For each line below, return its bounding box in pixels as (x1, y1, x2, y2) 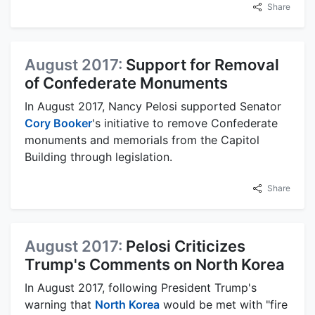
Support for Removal (126, 55, 279, 74)
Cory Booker (25, 115, 92, 130)
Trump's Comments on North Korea (25, 255, 285, 274)
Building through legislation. (25, 149, 172, 164)
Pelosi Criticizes (126, 236, 245, 255)
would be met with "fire (160, 297, 288, 311)
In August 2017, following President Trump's (25, 280, 257, 295)
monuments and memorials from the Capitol (25, 132, 259, 147)
